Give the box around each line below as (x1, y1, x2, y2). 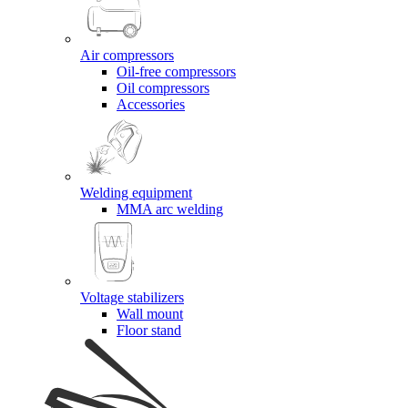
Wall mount (117, 305, 183, 321)
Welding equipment (80, 184, 192, 200)
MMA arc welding (117, 200, 223, 217)
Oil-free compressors (117, 63, 236, 79)
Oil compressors (117, 79, 209, 96)
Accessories (117, 96, 185, 112)
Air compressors (80, 46, 174, 63)
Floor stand (117, 321, 181, 338)
